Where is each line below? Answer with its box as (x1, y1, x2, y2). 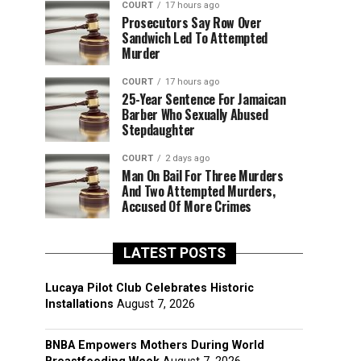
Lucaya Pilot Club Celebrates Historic (45, 281, 254, 295)
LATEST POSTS (122, 245, 226, 261)
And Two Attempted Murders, (122, 181, 276, 201)
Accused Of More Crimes (122, 197, 251, 216)
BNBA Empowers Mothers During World (45, 338, 264, 352)
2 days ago (165, 153, 210, 164)
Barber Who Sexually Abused (122, 105, 268, 124)
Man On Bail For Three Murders (122, 166, 284, 185)
